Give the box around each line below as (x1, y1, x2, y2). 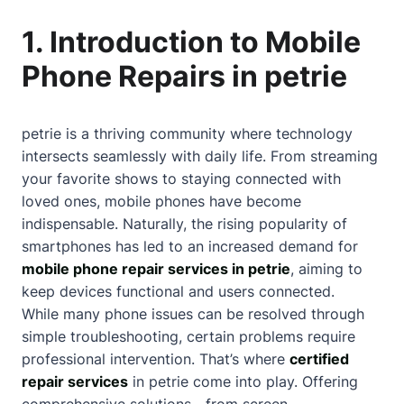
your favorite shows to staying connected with (22, 170, 341, 188)
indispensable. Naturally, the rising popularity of (22, 215, 347, 233)
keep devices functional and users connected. (22, 282, 335, 300)
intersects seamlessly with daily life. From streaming (22, 147, 378, 165)
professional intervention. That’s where (22, 350, 289, 368)
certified (289, 350, 349, 368)
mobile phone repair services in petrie (22, 260, 290, 278)
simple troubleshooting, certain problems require (22, 327, 355, 345)
